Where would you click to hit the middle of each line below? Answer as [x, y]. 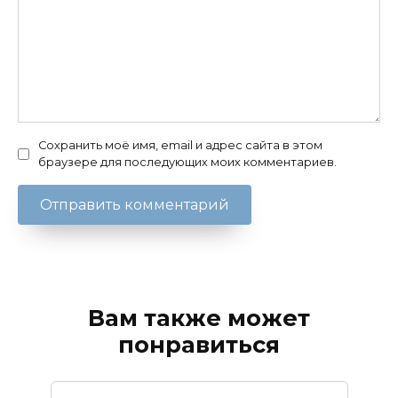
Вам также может [199, 318]
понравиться [199, 345]
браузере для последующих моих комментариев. [187, 163]
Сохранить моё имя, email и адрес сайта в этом [180, 146]
